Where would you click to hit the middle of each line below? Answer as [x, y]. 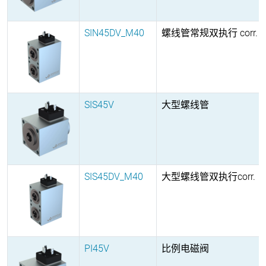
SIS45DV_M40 [114, 176]
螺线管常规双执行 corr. [210, 33]
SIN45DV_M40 [114, 33]
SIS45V [99, 104]
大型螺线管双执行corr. [208, 176]
